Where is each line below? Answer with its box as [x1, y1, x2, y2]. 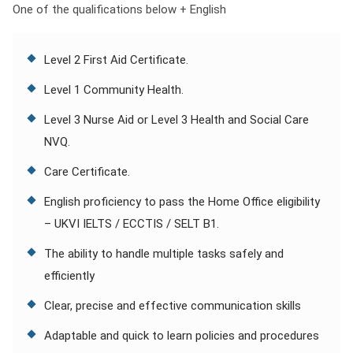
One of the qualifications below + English [13, 2, 226, 17]
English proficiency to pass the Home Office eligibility [44, 195, 320, 209]
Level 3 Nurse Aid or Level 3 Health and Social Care [44, 113, 309, 127]
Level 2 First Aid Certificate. [44, 53, 188, 67]
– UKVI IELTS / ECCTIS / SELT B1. [44, 217, 219, 231]
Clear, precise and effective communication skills [44, 299, 301, 313]
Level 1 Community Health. [44, 83, 184, 97]
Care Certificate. [44, 165, 130, 179]
